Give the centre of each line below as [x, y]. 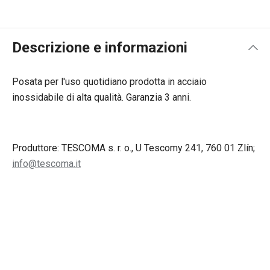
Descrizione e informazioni [100, 48]
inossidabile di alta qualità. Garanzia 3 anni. [102, 97]
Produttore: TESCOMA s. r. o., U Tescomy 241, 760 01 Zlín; [133, 148]
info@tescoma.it [46, 164]
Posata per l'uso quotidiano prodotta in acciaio [109, 82]
